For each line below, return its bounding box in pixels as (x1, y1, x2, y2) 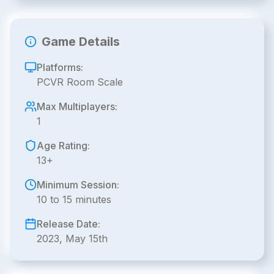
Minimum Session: (37, 179, 119, 191)
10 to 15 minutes (37, 193, 111, 206)
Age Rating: (37, 139, 90, 152)
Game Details (42, 34, 120, 49)
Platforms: (37, 61, 83, 73)
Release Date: (37, 218, 100, 230)
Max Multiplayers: (37, 100, 117, 113)
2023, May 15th (37, 232, 108, 245)
